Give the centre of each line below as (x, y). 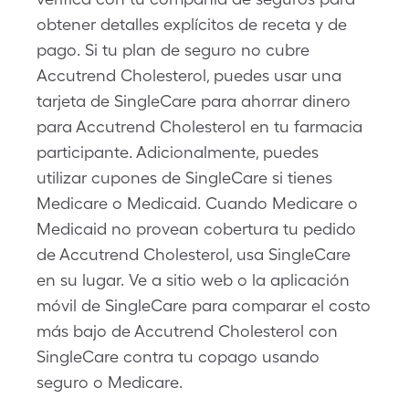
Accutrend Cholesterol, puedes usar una (189, 75)
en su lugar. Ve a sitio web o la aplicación (193, 280)
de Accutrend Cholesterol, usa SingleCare (194, 254)
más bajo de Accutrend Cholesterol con (187, 331)
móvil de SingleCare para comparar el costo (204, 305)
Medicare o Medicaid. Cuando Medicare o (197, 203)
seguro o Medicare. (110, 382)
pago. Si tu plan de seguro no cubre (173, 50)
